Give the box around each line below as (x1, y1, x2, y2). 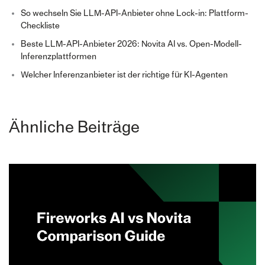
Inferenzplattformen (20, 51, 96, 61)
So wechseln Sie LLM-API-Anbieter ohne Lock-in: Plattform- (20, 8, 248, 18)
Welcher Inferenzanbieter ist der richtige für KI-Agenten (20, 70, 228, 79)
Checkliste (20, 21, 60, 30)
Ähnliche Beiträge (8, 119, 140, 136)
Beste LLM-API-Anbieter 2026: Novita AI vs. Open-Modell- (20, 39, 242, 49)
